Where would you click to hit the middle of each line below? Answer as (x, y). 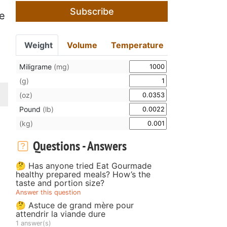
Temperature (138, 45)
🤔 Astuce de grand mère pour (75, 205)
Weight (39, 45)
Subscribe (92, 11)
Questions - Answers (78, 145)
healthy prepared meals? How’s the (83, 174)
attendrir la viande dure (61, 214)
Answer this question (48, 192)
